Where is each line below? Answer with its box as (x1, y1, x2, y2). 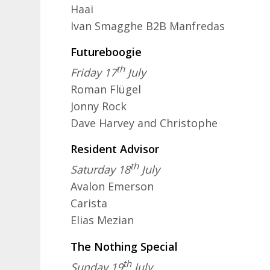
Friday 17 (71, 65, 117, 80)
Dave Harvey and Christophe (71, 116, 218, 131)
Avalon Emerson (71, 179, 154, 194)
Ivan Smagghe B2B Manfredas (71, 18, 225, 33)
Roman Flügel (71, 82, 142, 97)
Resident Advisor (71, 142, 160, 157)
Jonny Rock (71, 99, 127, 114)
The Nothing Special (71, 239, 178, 254)
